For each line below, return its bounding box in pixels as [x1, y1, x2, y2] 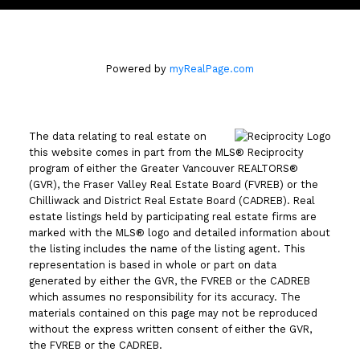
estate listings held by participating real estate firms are [28, 211, 317, 223]
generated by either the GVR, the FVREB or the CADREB [28, 275, 310, 288]
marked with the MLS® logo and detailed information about [28, 227, 330, 239]
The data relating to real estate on [28, 130, 207, 143]
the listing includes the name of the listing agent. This [28, 243, 305, 256]
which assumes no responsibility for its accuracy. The [28, 291, 301, 304]
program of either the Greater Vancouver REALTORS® [28, 162, 298, 175]
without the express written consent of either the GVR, [28, 323, 312, 336]
